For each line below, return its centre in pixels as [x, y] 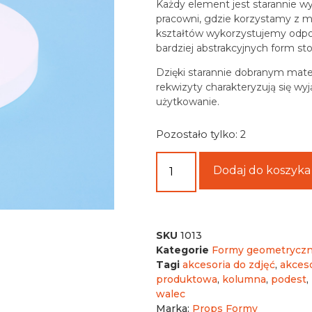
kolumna [244, 279]
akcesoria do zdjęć [229, 264]
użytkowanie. [188, 102]
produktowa [187, 279]
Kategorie [182, 250]
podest [289, 279]
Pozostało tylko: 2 [201, 134]
